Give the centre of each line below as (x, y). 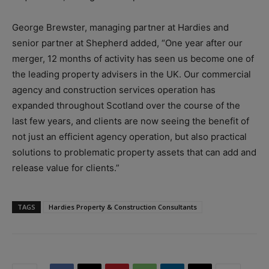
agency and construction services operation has (114, 89)
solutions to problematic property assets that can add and (134, 152)
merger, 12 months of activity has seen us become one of (133, 58)
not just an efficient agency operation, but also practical (129, 136)
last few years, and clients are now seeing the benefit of (131, 121)
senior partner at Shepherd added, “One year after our (127, 43)
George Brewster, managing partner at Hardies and (120, 27)
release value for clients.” (66, 168)
